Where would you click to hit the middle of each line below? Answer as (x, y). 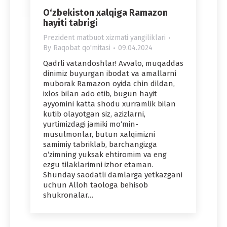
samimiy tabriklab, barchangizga (100, 144)
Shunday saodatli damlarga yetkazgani (113, 175)
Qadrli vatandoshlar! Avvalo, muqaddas (113, 63)
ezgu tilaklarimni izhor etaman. (98, 164)
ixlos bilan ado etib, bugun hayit (100, 93)
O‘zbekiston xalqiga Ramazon (105, 12)
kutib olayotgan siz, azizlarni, (94, 114)
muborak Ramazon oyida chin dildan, (109, 83)
